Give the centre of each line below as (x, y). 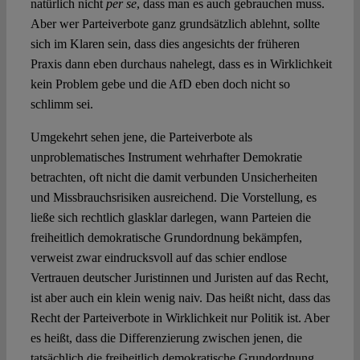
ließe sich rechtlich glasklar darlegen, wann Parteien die (170, 218)
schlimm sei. (61, 104)
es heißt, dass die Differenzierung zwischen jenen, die (166, 338)
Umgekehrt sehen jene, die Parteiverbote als (141, 137)
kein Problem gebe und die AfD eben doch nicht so (160, 84)
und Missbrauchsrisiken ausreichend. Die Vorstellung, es (173, 198)
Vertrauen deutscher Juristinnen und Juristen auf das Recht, (179, 278)
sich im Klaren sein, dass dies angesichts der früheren (165, 44)
